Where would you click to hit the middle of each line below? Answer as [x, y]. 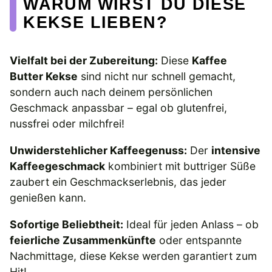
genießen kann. [48, 198]
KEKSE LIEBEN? [95, 22]
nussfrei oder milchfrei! [67, 124]
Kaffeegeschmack [57, 166]
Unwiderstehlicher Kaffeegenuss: [98, 151]
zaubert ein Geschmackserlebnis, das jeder [118, 182]
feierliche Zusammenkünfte [83, 240]
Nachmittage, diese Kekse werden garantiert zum [133, 256]
